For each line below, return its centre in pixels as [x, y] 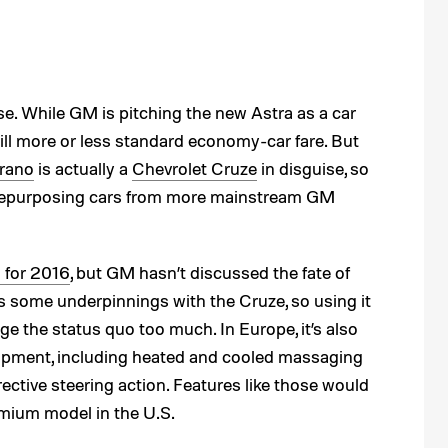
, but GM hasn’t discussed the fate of [210, 272]
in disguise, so [313, 168]
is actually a [83, 168]
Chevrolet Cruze [194, 168]
